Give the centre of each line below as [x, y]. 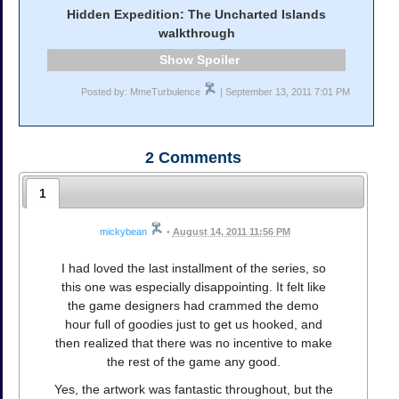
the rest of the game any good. [193, 362]
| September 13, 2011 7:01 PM [284, 91]
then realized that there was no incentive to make [193, 343]
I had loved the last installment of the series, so [193, 269]
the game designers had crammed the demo [193, 306]
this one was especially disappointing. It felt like [193, 287]
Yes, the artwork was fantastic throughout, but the [193, 390]
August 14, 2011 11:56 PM [231, 232]
